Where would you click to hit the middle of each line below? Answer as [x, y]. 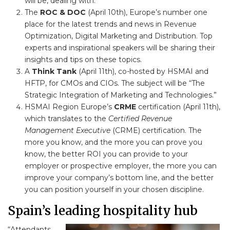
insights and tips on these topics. [83, 60]
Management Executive [67, 131]
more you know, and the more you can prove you [113, 142]
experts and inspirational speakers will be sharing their [120, 48]
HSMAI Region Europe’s [69, 107]
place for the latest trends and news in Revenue [110, 24]
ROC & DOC [63, 13]
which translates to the [66, 119]
